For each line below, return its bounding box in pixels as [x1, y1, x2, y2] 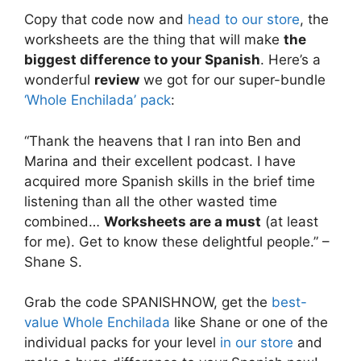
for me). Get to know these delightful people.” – [24, 233, 330, 250]
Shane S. [24, 253, 82, 270]
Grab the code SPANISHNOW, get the [24, 294, 272, 310]
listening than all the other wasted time [24, 193, 277, 210]
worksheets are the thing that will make [24, 31, 284, 48]
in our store [220, 334, 293, 351]
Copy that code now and [24, 11, 188, 27]
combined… [24, 213, 104, 230]
